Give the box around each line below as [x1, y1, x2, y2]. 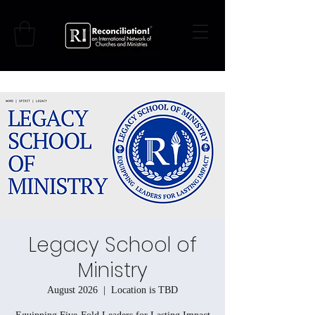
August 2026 [47, 284, 98, 295]
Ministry [77, 256, 148, 284]
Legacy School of [28, 231, 197, 259]
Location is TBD [111, 284, 178, 295]
